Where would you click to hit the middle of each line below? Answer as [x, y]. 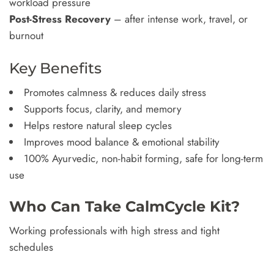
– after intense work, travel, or [179, 19]
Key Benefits [55, 68]
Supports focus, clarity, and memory [102, 109]
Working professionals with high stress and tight [114, 230]
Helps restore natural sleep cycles [98, 125]
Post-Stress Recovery [60, 19]
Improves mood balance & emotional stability [121, 142]
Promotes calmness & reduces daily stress [115, 92]
